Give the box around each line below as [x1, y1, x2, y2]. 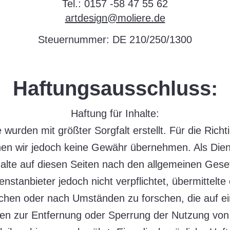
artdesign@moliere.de [65, 12, 165, 24]
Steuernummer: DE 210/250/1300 [38, 34, 192, 45]
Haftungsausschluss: [12, 77, 218, 100]
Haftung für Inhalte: [71, 108, 159, 119]
